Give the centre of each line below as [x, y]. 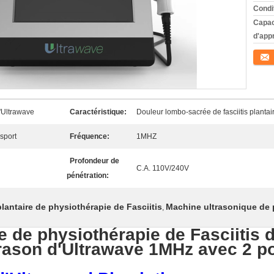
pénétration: [88, 176]
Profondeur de [94, 161]
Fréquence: [90, 136]
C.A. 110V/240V [163, 168]
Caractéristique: [98, 112]
